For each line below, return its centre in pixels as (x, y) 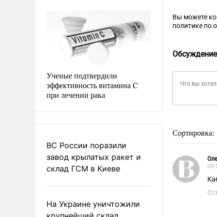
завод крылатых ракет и (94, 157)
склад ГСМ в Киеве (83, 168)
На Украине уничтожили (93, 204)
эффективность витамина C (92, 85)
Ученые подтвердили (82, 75)
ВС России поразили (86, 145)
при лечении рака (76, 94)
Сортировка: (194, 133)
